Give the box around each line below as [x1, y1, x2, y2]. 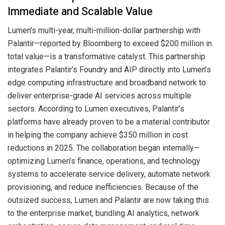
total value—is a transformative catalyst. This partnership [8, 52, 205, 62]
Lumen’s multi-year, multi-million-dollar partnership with [8, 26, 200, 36]
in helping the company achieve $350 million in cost [8, 130, 188, 140]
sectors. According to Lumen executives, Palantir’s [8, 104, 184, 114]
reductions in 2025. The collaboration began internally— [8, 143, 200, 153]
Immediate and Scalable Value [8, 3, 153, 20]
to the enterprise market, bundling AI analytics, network [8, 208, 199, 218]
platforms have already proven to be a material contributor [8, 117, 210, 127]
